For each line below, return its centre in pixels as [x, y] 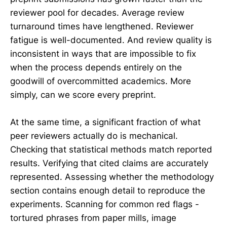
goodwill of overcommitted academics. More [101, 81]
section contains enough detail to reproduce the [108, 191]
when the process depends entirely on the [96, 68]
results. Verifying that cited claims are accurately [109, 163]
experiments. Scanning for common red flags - [105, 204]
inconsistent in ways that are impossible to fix [103, 54]
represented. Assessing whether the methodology [112, 177]
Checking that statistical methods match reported [111, 150]
